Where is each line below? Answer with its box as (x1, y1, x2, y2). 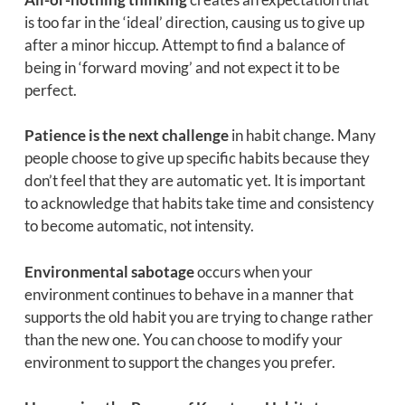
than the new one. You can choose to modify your (24, 329, 343, 349)
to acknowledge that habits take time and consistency (24, 193, 374, 213)
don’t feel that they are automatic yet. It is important (24, 171, 365, 191)
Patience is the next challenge (24, 126, 229, 146)
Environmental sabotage (24, 261, 194, 281)
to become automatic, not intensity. (24, 216, 254, 236)
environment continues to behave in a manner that (24, 284, 353, 304)
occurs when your (193, 261, 313, 281)
